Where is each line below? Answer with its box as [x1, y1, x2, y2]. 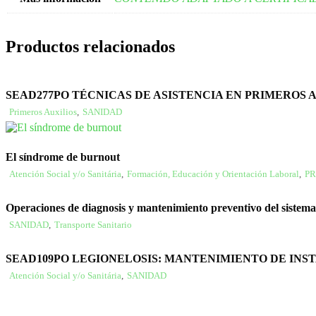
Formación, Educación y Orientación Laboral [127, 169, 299, 179]
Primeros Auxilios [9, 107, 77, 117]
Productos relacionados [6, 37, 175, 56]
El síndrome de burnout [6, 150, 120, 163]
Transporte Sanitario [54, 219, 132, 230]
